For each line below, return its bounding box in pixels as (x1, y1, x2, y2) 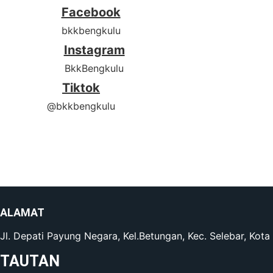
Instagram (63, 43, 125, 58)
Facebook (61, 5, 121, 20)
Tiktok (62, 80, 101, 96)
